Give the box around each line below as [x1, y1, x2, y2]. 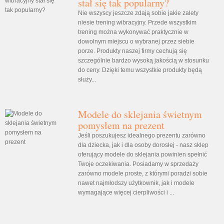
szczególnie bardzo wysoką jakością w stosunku [77, 56, 209, 64]
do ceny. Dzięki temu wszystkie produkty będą [77, 66, 202, 73]
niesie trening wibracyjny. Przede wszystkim [77, 18, 196, 26]
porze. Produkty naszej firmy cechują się [77, 47, 187, 54]
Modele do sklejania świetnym [77, 107, 202, 121]
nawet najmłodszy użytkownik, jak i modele [77, 179, 194, 186]
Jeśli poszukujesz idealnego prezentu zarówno [77, 131, 205, 139]
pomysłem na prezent [77, 118, 164, 132]
